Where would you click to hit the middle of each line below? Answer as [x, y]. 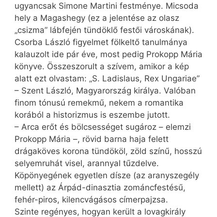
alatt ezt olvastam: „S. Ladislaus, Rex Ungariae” [107, 78]
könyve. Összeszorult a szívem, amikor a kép [102, 66]
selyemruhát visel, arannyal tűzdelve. [87, 163]
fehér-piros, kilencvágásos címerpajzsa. [91, 199]
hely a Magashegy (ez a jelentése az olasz [97, 18]
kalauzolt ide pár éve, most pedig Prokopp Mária [108, 54]
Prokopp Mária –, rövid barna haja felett [92, 139]
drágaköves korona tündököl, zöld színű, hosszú [108, 151]
